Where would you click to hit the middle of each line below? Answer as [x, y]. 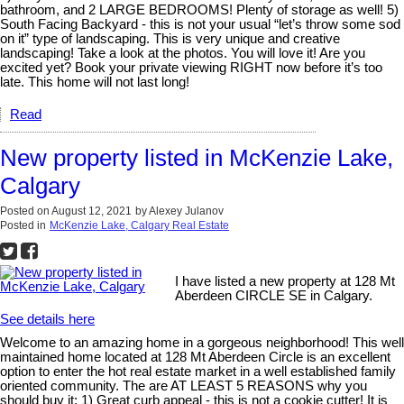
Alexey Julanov [186, 211]
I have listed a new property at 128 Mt [285, 281]
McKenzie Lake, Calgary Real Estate [139, 225]
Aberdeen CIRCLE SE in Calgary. [274, 296]
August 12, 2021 [92, 211]
